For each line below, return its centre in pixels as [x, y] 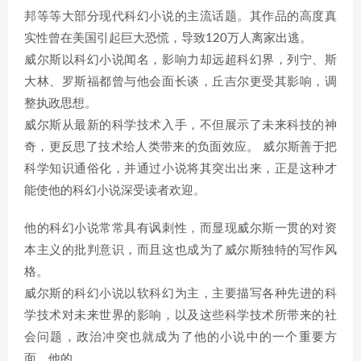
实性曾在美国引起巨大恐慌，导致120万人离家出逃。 [168, 38]
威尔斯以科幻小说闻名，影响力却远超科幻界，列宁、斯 [180, 60]
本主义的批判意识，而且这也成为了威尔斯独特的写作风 [180, 250]
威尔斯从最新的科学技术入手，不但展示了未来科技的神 [180, 125]
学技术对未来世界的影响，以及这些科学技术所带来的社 [180, 315]
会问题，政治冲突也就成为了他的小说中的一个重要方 [180, 337]
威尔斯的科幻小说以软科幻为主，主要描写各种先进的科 [180, 294]
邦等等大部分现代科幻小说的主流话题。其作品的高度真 [180, 17]
